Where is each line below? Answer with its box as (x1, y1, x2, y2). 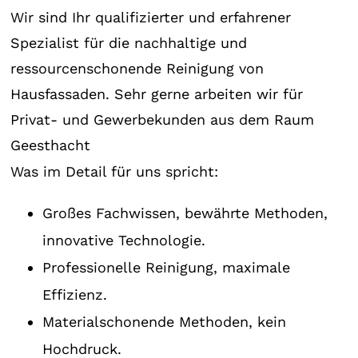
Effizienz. (42, 286, 108, 303)
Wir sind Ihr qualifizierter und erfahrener (10, 9, 292, 26)
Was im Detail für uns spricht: (10, 163, 219, 180)
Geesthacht (10, 137, 91, 153)
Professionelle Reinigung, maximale (42, 259, 291, 276)
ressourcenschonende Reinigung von (10, 60, 265, 77)
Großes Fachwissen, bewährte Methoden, (42, 205, 328, 221)
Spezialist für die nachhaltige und (10, 34, 248, 51)
